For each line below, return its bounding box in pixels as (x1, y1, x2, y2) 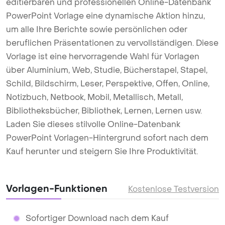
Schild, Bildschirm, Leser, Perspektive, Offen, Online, (6, 78, 209, 89)
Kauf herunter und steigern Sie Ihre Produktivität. (6, 146, 198, 157)
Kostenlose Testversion (128, 184, 219, 194)
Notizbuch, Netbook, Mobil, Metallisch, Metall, (6, 92, 183, 102)
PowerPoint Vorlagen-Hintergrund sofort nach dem (6, 133, 208, 143)
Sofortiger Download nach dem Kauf (25, 213, 169, 223)
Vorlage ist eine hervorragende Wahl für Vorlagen (6, 51, 199, 62)
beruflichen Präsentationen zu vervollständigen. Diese (6, 38, 218, 48)
